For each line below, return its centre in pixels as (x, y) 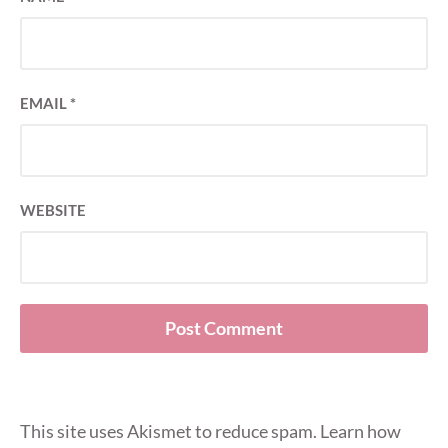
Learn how (360, 431)
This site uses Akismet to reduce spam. (170, 431)
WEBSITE (53, 210)
